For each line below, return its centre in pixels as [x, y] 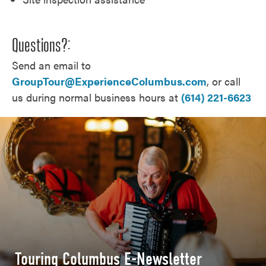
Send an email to [51, 65]
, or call [224, 81]
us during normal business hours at [96, 97]
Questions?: [41, 45]
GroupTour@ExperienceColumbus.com [109, 81]
